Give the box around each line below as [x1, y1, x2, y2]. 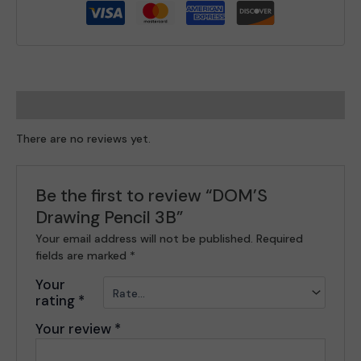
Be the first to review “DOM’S [35, 184, 268, 207]
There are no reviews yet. [16, 131, 151, 147]
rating [35, 291, 79, 309]
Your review [35, 319, 115, 338]
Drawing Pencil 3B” [35, 205, 184, 229]
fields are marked [35, 247, 131, 263]
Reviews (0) [16, 98, 84, 113]
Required [256, 230, 304, 246]
